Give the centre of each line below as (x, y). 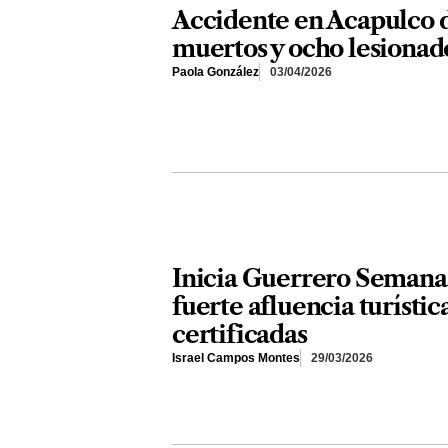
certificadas (239, 335)
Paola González (215, 72)
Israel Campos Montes (236, 358)
